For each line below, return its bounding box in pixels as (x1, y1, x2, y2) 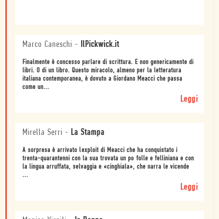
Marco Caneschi (22, 40, 72, 49)
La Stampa (71, 128, 105, 137)
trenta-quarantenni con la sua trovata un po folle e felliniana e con (22, 154, 194, 162)
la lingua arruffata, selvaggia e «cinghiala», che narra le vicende (22, 163, 189, 171)
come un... (22, 83, 49, 91)
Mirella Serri (22, 128, 63, 137)
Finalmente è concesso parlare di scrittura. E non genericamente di (22, 58, 194, 66)
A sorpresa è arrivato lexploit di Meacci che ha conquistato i (22, 146, 177, 154)
